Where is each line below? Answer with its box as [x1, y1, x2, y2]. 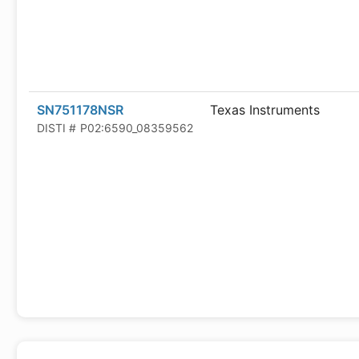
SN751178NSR [37, 102, 123, 118]
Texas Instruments [210, 102, 320, 118]
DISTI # [37, 121, 76, 135]
